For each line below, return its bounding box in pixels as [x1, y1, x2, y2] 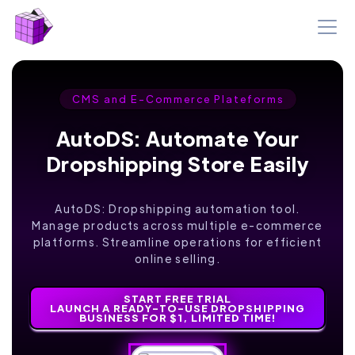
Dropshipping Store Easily [46, 151, 309, 177]
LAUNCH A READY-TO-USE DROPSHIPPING [50, 300, 305, 315]
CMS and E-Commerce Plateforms [71, 92, 284, 105]
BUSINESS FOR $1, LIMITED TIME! [78, 310, 277, 324]
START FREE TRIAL [123, 291, 232, 305]
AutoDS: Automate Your [55, 125, 300, 151]
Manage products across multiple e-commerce [32, 218, 323, 232]
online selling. [134, 251, 221, 265]
